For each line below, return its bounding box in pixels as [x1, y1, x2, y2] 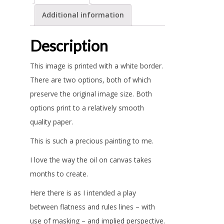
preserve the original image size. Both [30, 88, 152, 98]
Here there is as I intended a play [30, 187, 136, 197]
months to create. [30, 168, 88, 178]
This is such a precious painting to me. [30, 135, 153, 145]
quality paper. [30, 116, 73, 126]
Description [30, 36, 108, 54]
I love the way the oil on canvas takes [30, 154, 151, 164]
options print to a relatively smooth [30, 102, 144, 112]
